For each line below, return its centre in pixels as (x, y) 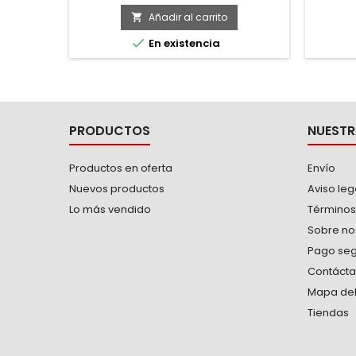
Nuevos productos (117, 188)
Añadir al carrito (188, 17)
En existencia (183, 43)
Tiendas (328, 312)
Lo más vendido (110, 209)
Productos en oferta (121, 168)
